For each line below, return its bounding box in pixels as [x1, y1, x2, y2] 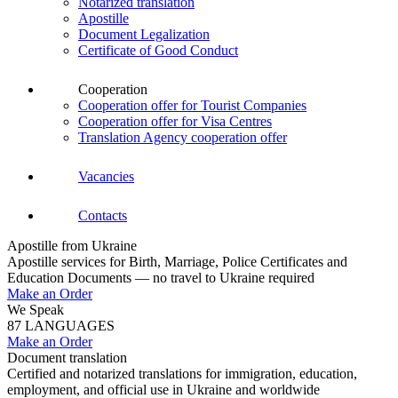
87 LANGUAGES [7, 317, 115, 333]
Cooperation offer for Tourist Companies [78, 97, 306, 113]
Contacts [78, 207, 127, 223]
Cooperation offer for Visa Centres [78, 113, 272, 129]
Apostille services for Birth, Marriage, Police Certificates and [7, 253, 347, 269]
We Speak [7, 301, 64, 317]
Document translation [7, 349, 127, 365]
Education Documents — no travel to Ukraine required [7, 269, 314, 285]
